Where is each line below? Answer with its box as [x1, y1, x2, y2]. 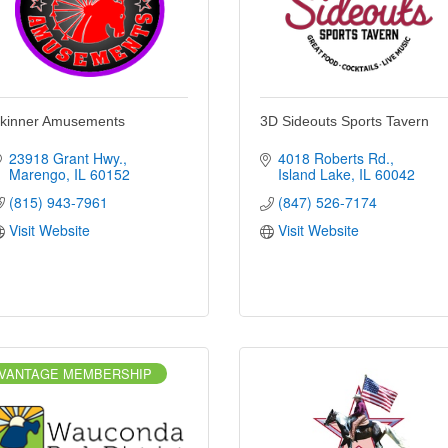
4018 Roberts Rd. [277, 147, 390, 168]
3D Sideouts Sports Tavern [260, 112, 429, 129]
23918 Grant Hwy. [8, 147, 123, 168]
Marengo [8, 163, 66, 184]
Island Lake [277, 163, 351, 184]
